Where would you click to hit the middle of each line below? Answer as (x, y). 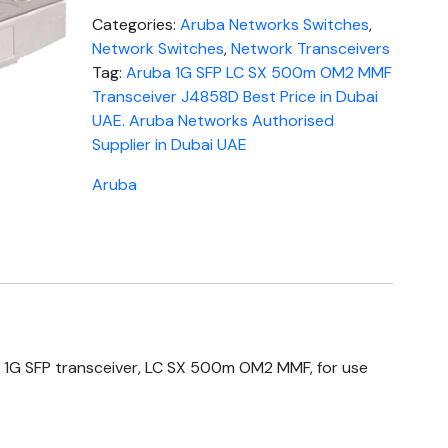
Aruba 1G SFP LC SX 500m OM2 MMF (259, 73)
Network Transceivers (311, 49)
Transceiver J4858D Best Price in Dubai (235, 97)
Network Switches (158, 49)
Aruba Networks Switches (275, 25)
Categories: (136, 25)
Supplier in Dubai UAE (170, 145)
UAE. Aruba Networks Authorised (213, 121)
